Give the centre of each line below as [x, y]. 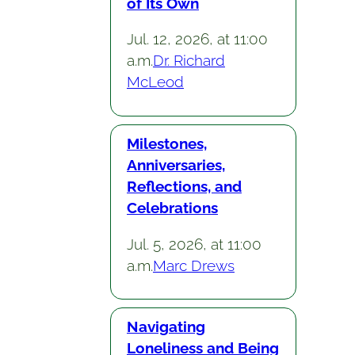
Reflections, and [184, 187]
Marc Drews [193, 265]
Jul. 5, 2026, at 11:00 [194, 244]
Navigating [166, 327]
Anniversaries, [176, 165]
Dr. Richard [189, 61]
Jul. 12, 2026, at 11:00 [197, 39]
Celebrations [172, 208]
